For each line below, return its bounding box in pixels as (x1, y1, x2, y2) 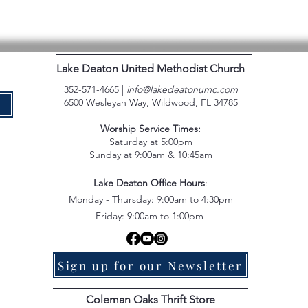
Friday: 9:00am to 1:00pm (95, 210, 206, 223)
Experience (57, 30, 111, 45)
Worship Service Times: (100, 122, 201, 135)
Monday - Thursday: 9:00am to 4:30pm (68, 193, 233, 206)
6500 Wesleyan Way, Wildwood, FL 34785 (63, 96, 238, 109)
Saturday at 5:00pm (109, 135, 192, 148)
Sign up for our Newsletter (58, 258, 243, 274)
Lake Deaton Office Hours (93, 177, 205, 190)
